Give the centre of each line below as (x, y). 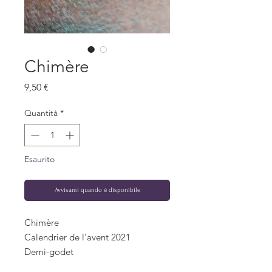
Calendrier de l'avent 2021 (77, 237)
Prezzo (62, 87)
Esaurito (39, 159)
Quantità (41, 113)
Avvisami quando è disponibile (97, 190)
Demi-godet (49, 252)
